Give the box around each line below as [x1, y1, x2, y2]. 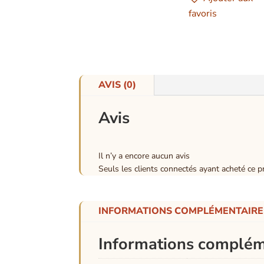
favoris [189, 7, 217, 21]
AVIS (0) [98, 78, 137, 92]
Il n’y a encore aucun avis [98, 150, 190, 162]
